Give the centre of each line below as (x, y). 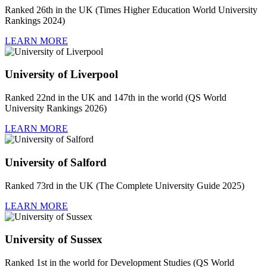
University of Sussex (54, 240)
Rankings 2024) (35, 20)
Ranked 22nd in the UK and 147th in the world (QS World (116, 98)
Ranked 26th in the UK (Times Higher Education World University (131, 10)
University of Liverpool (61, 74)
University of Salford (56, 162)
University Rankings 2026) (56, 108)
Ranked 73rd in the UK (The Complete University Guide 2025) (125, 185)
